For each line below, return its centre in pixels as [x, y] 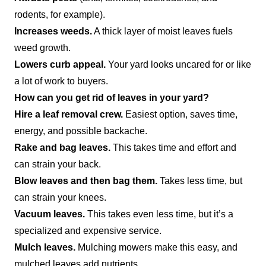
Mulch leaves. [46, 247]
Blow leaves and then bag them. [86, 180]
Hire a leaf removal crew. [69, 114]
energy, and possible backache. [81, 131]
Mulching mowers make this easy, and [158, 247]
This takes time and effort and [175, 147]
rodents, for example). [60, 14]
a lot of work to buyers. [61, 81]
